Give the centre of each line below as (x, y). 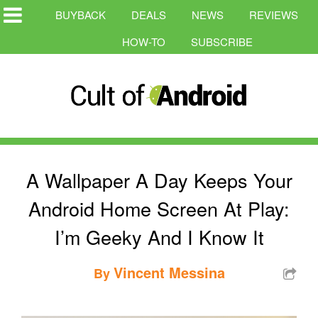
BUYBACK (81, 15)
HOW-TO (144, 42)
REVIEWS (274, 15)
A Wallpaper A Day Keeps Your (159, 180)
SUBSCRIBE (222, 42)
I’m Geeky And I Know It (159, 236)
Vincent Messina (169, 272)
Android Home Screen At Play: (159, 208)
